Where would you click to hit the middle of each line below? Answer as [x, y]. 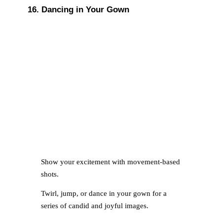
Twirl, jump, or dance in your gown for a [104, 194]
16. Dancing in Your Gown [78, 9]
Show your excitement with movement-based [110, 162]
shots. [50, 174]
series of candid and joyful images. [94, 206]
